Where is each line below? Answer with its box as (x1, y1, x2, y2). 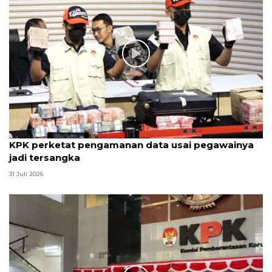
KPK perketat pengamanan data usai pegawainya (9, 138, 254, 151)
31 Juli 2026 (9, 170, 43, 178)
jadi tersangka (9, 151, 80, 163)
